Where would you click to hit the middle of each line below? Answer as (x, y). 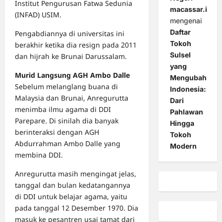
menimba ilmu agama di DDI (63, 110)
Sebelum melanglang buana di (66, 87)
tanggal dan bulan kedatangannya (73, 185)
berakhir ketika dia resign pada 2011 (76, 45)
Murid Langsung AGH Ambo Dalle (72, 75)
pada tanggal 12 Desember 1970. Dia (77, 208)
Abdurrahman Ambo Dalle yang (68, 144)
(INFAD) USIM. (38, 15)
